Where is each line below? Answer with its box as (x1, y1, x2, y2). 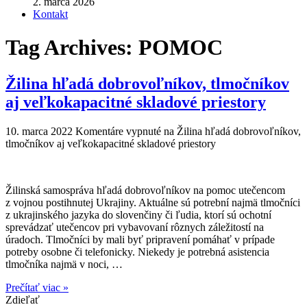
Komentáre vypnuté (75, 125, 161, 138)
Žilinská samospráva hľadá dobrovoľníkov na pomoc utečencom (5, 184, 285, 197)
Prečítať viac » (5, 282, 69, 294)
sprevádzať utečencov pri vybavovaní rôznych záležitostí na (5, 221, 264, 234)
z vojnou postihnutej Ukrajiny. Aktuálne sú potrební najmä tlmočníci (5, 197, 300, 209)
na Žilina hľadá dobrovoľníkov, (161, 125, 301, 138)
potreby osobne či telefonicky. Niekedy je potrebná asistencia (5, 246, 269, 258)
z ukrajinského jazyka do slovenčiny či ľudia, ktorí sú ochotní (5, 209, 271, 221)
